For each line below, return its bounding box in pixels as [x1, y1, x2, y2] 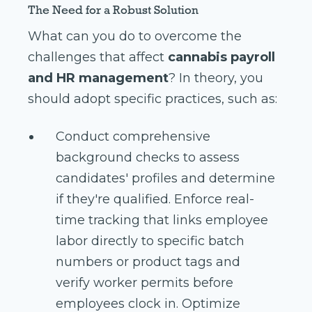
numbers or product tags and [56, 254, 240, 270]
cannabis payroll [168, 49, 275, 65]
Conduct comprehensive [56, 129, 210, 145]
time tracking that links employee [56, 212, 268, 228]
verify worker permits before [56, 275, 233, 291]
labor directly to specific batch [56, 233, 244, 249]
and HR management [28, 70, 169, 86]
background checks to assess [56, 150, 240, 166]
